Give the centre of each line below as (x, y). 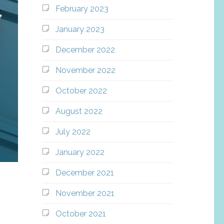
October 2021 (80, 214)
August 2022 (79, 111)
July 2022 (73, 132)
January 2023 (80, 29)
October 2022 (81, 91)
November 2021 (85, 193)
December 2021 (84, 173)
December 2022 (85, 50)
